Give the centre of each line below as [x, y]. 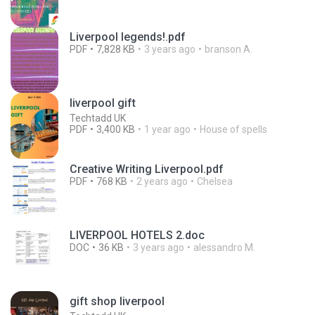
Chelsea [215, 181]
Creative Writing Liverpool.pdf [147, 169]
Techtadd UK [98, 118]
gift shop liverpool [117, 301]
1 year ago [167, 129]
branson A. [229, 49]
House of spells [233, 129]
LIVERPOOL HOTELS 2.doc [137, 235]
